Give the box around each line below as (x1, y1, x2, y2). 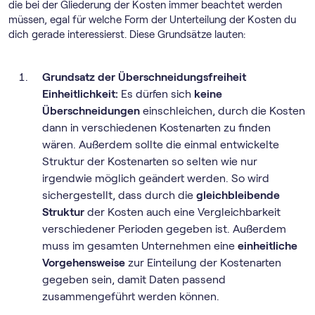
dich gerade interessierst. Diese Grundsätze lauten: (8, 29, 245, 40)
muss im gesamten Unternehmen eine (42, 240, 238, 252)
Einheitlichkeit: (42, 88, 118, 100)
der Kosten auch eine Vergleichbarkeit (84, 206, 281, 218)
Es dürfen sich (118, 88, 191, 100)
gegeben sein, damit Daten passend (42, 274, 226, 285)
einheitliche (238, 240, 297, 252)
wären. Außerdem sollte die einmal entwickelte (42, 139, 279, 150)
